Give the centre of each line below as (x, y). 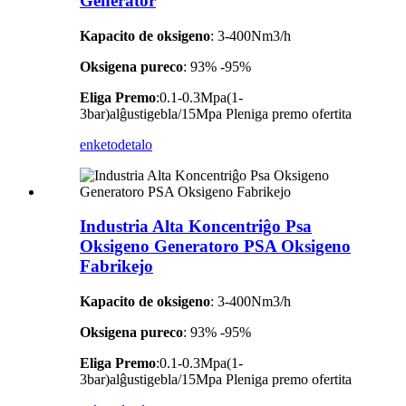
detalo (135, 144)
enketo (99, 144)
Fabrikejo (116, 266)
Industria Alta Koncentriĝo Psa (196, 227)
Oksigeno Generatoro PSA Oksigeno (215, 246)
